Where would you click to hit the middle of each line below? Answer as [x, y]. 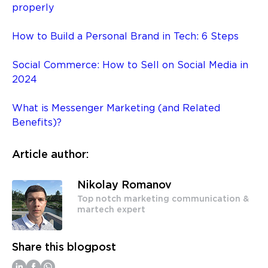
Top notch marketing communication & [163, 199]
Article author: [50, 155]
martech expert [111, 210]
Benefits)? [37, 123]
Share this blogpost [64, 247]
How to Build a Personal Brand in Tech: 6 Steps [125, 36]
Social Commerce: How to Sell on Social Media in [130, 65]
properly [33, 8]
